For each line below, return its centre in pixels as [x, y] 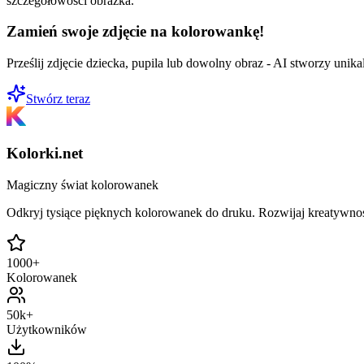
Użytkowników [47, 329]
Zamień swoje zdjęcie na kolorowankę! [135, 32]
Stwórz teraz [58, 99]
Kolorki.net [45, 153]
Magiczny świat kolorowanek [82, 184]
